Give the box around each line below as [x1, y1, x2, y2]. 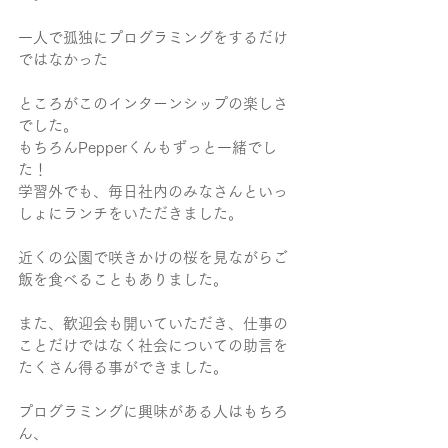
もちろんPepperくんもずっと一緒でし [18, 140, 277, 155]
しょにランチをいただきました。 [18, 206, 243, 221]
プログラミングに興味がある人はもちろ [18, 404, 288, 419]
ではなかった [18, 52, 108, 67]
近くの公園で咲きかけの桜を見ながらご [18, 250, 288, 265]
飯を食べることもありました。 [18, 272, 228, 287]
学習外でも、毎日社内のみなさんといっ [18, 184, 288, 199]
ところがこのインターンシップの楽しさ [18, 96, 288, 111]
